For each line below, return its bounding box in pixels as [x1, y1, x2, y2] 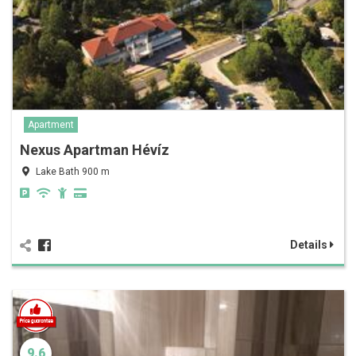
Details [290, 238, 330, 251]
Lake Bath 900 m [36, 166, 110, 177]
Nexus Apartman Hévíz [20, 141, 169, 158]
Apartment [28, 119, 74, 130]
